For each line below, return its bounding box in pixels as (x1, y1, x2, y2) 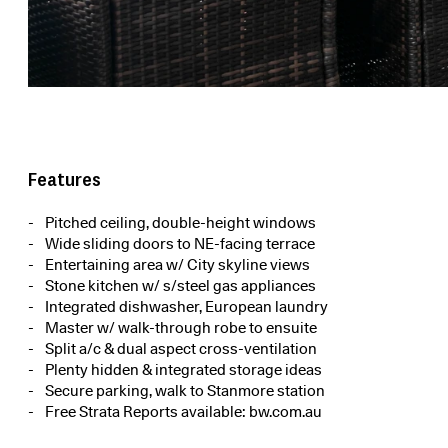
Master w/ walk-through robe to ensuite (45, 319, 317, 338)
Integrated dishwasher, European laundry (45, 298, 328, 317)
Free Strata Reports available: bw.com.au (45, 403, 322, 422)
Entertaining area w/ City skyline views (45, 256, 310, 275)
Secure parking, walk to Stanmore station (45, 382, 325, 401)
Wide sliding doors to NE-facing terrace (45, 235, 315, 254)
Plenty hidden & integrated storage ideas (45, 361, 322, 380)
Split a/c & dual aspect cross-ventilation (45, 340, 317, 359)
